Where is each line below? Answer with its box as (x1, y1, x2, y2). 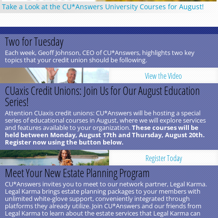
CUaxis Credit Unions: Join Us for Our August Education (5, 83, 200, 99)
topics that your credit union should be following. (5, 55, 147, 65)
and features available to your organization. (5, 123, 132, 132)
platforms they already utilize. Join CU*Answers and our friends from (5, 201, 201, 211)
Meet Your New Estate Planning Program (5, 165, 150, 181)
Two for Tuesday (5, 34, 63, 50)
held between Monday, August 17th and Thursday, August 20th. (5, 130, 205, 140)
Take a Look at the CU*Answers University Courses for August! (1, 1, 204, 11)
